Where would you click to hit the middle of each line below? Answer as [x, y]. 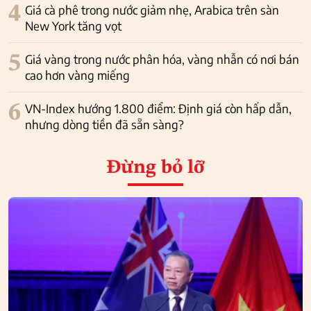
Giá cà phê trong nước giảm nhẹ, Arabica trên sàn [152, 10]
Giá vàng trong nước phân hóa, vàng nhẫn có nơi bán [162, 59]
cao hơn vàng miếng [77, 75]
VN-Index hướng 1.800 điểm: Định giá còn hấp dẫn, [158, 109]
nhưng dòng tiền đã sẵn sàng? [104, 125]
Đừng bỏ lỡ [155, 168]
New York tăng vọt [73, 26]
